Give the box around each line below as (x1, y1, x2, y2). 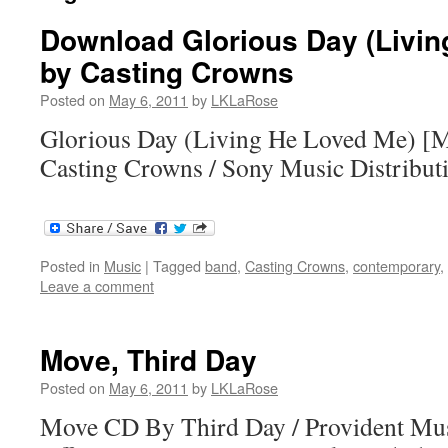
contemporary (353, 255, 440, 277)
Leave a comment (40, 275, 154, 297)
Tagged (153, 255, 201, 277)
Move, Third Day (40, 339, 257, 381)
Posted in (40, 255, 100, 277)
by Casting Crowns (40, 51, 294, 92)
